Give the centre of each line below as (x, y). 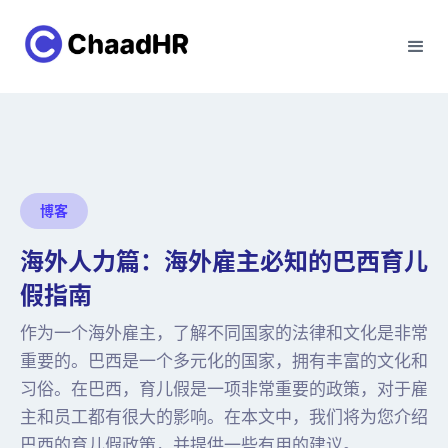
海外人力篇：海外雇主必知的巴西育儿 (224, 261)
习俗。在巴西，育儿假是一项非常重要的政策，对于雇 (224, 389)
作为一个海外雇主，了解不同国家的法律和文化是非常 (224, 333)
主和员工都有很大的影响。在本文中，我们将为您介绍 (224, 417)
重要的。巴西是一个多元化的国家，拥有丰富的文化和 (224, 361)
